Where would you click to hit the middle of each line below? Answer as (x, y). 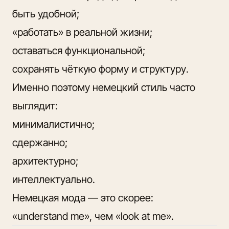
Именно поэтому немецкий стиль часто (104, 87)
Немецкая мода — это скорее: (83, 198)
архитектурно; (45, 161)
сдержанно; (40, 142)
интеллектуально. (54, 179)
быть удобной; (46, 14)
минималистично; (53, 124)
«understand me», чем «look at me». (93, 216)
